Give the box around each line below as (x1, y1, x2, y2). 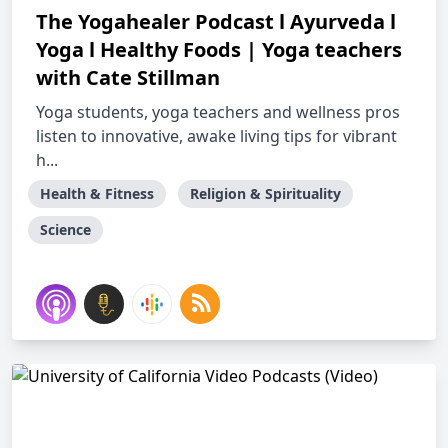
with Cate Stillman (36, 64, 220, 91)
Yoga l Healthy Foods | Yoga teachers (36, 36, 402, 63)
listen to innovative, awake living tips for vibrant (36, 125, 397, 147)
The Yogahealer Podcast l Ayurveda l (36, 8, 396, 35)
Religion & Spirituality (190, 184, 341, 203)
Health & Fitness (40, 184, 154, 203)
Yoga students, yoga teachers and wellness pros (36, 101, 400, 123)
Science (40, 220, 91, 239)
